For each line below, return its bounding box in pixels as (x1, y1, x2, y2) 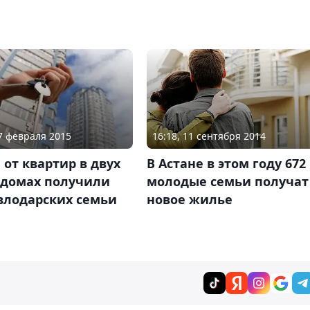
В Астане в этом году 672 (146, 155, 306, 172)
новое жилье (146, 191, 232, 208)
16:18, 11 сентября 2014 (152, 129, 266, 143)
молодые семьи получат (146, 173, 309, 190)
